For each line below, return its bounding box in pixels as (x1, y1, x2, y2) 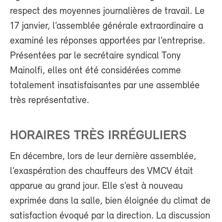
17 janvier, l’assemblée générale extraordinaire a (10, 21, 203, 31)
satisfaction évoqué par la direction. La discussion (10, 211, 210, 221)
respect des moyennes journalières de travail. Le (10, 6, 205, 16)
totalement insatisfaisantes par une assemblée (10, 80, 200, 91)
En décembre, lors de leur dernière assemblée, (10, 151, 196, 162)
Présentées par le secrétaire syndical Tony (10, 51, 181, 61)
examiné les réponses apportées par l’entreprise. (10, 36, 205, 46)
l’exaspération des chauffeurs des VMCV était (10, 166, 193, 176)
